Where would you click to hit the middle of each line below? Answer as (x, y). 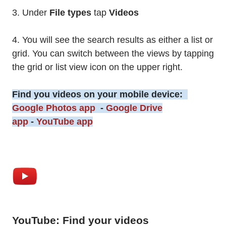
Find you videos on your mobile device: (100, 95)
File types (70, 13)
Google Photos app (54, 108)
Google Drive (134, 108)
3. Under (31, 13)
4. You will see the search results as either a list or (112, 40)
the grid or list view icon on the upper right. (97, 67)
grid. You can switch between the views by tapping (113, 54)
